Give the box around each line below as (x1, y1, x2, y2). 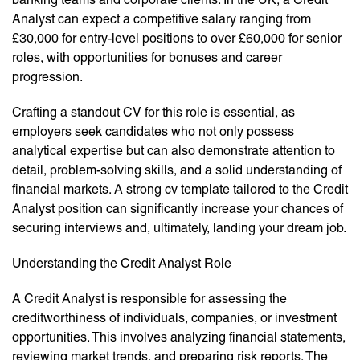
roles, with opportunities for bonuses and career (12, 50, 282, 66)
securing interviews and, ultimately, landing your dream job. (12, 220, 346, 236)
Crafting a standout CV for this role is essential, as (12, 104, 295, 121)
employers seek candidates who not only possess (12, 124, 294, 140)
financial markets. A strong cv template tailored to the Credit (12, 182, 348, 198)
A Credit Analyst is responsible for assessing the (12, 291, 287, 307)
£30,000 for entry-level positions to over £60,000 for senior (12, 31, 342, 47)
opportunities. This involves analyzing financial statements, (12, 329, 346, 346)
